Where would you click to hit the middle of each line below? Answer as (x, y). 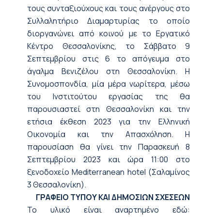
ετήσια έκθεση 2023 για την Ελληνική (108, 121)
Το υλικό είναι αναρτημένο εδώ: (108, 209)
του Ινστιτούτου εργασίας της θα (108, 96)
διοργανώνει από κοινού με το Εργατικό (108, 33)
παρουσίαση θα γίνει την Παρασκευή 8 (108, 147)
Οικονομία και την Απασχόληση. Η (108, 134)
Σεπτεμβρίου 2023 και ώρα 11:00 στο (108, 159)
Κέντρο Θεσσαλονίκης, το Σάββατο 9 (108, 46)
